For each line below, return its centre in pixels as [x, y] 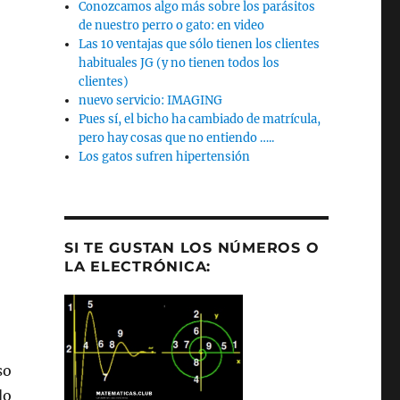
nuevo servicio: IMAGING [151, 100]
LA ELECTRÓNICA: [137, 266]
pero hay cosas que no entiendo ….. [177, 137]
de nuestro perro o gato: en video [172, 25]
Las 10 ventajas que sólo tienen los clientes [200, 44]
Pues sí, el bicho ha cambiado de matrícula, [200, 119]
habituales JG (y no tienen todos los [179, 62]
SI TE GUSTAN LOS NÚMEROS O [192, 247]
